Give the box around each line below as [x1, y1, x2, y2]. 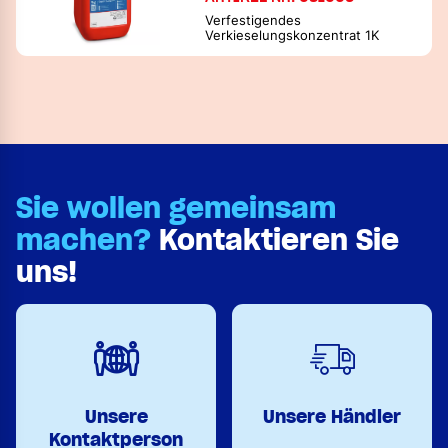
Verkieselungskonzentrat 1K [205, 27, 380, 43]
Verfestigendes [205, 12, 302, 28]
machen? [16, 221, 151, 258]
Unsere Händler [263, 404, 401, 428]
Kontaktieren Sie [151, 221, 399, 258]
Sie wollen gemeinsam [16, 189, 336, 226]
